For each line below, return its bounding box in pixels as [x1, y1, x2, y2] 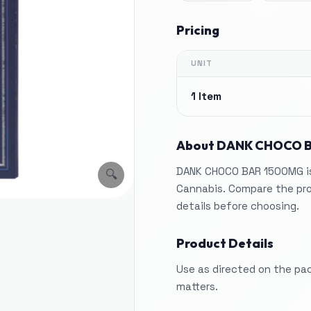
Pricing [176, 22, 219, 38]
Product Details [176, 235, 274, 251]
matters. [176, 280, 218, 293]
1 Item [191, 90, 221, 103]
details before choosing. [176, 199, 299, 212]
